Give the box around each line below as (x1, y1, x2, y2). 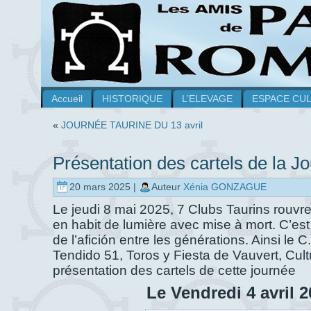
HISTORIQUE (102, 93, 162, 104)
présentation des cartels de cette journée (53, 263, 299, 278)
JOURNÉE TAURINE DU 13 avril (61, 119, 203, 131)
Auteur (151, 181, 183, 193)
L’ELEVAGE (182, 93, 233, 104)
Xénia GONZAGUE (183, 181, 267, 193)
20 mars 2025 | (69, 181, 139, 193)
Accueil (51, 93, 83, 104)
